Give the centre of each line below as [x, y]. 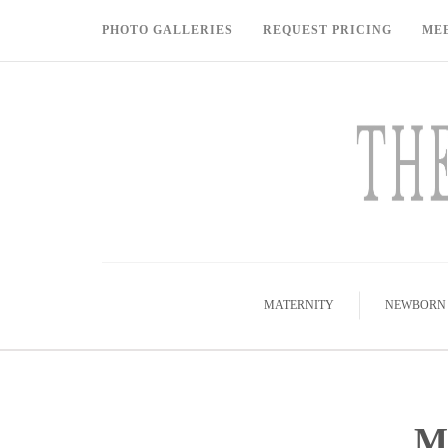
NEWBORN [415, 305]
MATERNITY [298, 305]
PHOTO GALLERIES [167, 30]
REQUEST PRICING [327, 30]
